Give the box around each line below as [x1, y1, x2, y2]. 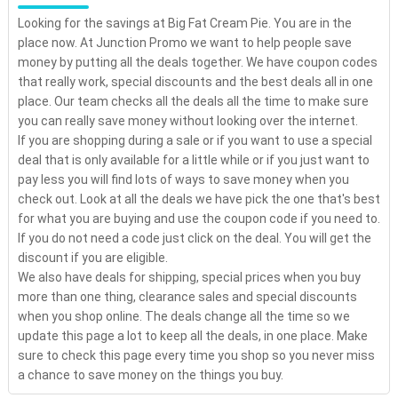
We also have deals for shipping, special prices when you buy [17, 270, 361, 284]
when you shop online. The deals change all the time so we [17, 309, 350, 323]
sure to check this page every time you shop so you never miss [17, 348, 375, 362]
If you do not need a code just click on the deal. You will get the [17, 231, 371, 245]
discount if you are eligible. [17, 251, 168, 265]
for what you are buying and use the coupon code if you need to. [17, 211, 380, 226]
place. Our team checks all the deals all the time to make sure [17, 94, 369, 108]
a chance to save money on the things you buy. [17, 368, 283, 382]
